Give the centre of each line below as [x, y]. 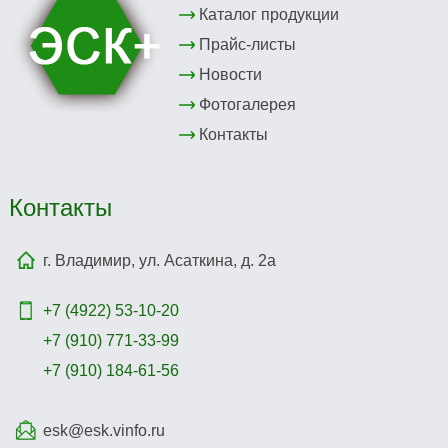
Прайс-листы [247, 45]
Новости [230, 75]
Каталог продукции [268, 15]
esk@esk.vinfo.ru [103, 431]
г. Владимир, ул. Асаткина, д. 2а [159, 261]
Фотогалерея [247, 105]
